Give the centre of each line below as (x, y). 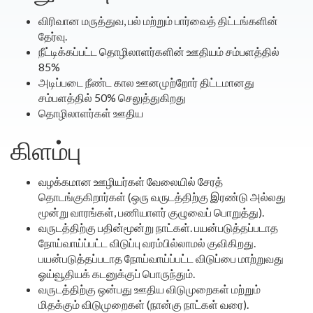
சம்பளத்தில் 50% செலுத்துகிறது (112, 97)
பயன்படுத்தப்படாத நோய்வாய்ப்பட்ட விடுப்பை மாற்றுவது (161, 258)
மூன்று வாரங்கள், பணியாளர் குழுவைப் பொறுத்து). (151, 212)
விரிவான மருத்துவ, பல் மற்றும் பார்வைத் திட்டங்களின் (158, 21)
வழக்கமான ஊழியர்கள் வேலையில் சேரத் (131, 181)
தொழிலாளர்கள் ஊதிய (91, 113)
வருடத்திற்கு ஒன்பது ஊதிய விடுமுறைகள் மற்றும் (150, 289)
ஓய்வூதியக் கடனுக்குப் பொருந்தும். (117, 274)
